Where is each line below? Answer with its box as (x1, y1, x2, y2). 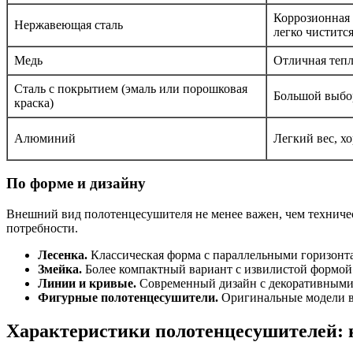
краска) (14, 95, 54, 110)
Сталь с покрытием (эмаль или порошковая (14, 81, 247, 95)
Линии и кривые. (38, 277, 136, 291)
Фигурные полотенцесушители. (38, 291, 218, 305)
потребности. (6, 221, 78, 236)
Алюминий (14, 131, 76, 145)
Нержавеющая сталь (14, 17, 123, 32)
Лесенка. (38, 248, 87, 262)
